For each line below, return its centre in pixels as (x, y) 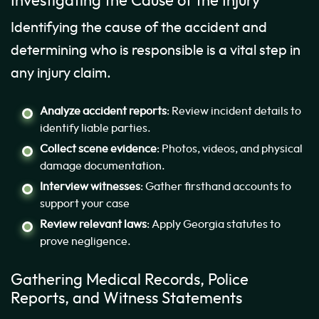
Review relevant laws (93, 225)
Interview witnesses (90, 187)
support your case (85, 204)
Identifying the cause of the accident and (139, 28)
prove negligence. (85, 242)
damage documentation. (103, 166)
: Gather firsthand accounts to (216, 187)
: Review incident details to (234, 111)
